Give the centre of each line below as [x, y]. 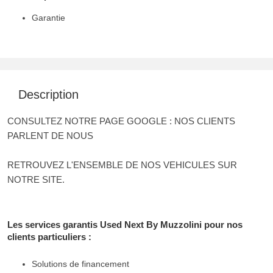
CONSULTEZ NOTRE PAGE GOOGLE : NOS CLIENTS [121, 121]
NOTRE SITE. [36, 180]
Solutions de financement [80, 264]
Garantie [48, 18]
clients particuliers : [49, 237]
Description [48, 95]
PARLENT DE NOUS [51, 136]
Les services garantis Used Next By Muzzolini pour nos [125, 225]
